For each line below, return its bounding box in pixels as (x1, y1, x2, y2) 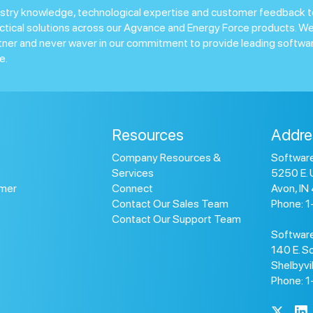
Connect (112, 182, 154, 196)
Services (112, 166, 154, 180)
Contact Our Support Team (112, 212, 242, 226)
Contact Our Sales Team (112, 197, 229, 211)
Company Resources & (112, 151, 221, 165)
